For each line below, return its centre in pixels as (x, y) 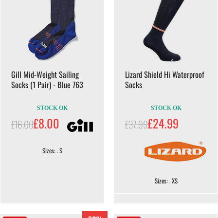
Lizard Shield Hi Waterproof (165, 74)
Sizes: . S (52, 150)
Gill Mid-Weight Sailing (45, 74)
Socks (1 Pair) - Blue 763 (47, 84)
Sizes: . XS (166, 181)
